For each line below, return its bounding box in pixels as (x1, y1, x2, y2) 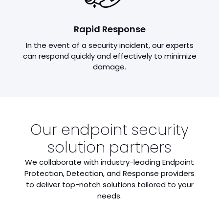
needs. (97, 191, 122, 201)
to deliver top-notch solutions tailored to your (25, 179, 194, 190)
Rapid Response (73, 23, 146, 35)
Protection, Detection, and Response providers (24, 168, 195, 178)
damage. (93, 62, 126, 72)
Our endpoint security (30, 120, 189, 140)
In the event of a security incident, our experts (25, 40, 194, 50)
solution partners (47, 137, 172, 158)
